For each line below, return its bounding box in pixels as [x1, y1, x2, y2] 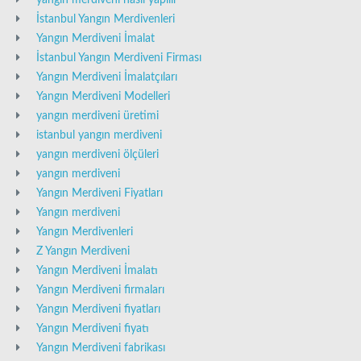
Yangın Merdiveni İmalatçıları [36, 72, 177, 84]
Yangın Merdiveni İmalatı [36, 265, 158, 277]
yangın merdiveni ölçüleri [36, 149, 159, 161]
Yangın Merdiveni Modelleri [36, 91, 170, 103]
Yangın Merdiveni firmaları [36, 284, 164, 297]
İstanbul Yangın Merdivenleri [36, 14, 175, 26]
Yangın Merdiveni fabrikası [36, 342, 165, 355]
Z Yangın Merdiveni [36, 246, 130, 258]
